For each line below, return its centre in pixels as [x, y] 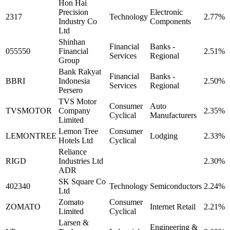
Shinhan [72, 42]
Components [170, 21]
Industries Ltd [81, 161]
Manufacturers [173, 115]
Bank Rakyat [80, 71]
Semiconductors [176, 186]
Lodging [164, 136]
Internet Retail [173, 206]
